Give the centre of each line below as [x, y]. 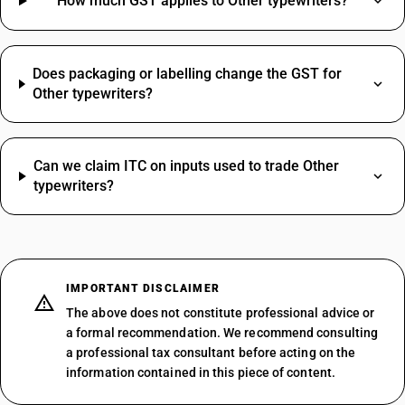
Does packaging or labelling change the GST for [187, 74]
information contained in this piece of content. [201, 372]
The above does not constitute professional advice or [221, 313]
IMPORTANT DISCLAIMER [143, 288]
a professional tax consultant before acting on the [211, 353]
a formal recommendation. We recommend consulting [222, 333]
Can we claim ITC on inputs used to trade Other [186, 166]
